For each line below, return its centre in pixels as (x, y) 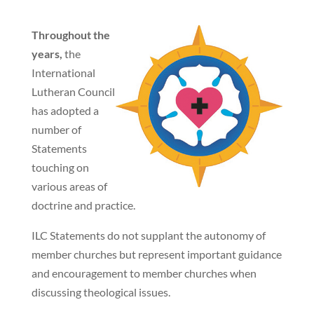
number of (56, 130)
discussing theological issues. (101, 292)
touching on (60, 168)
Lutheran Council (73, 92)
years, (48, 54)
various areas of (69, 186)
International (63, 73)
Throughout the (70, 35)
